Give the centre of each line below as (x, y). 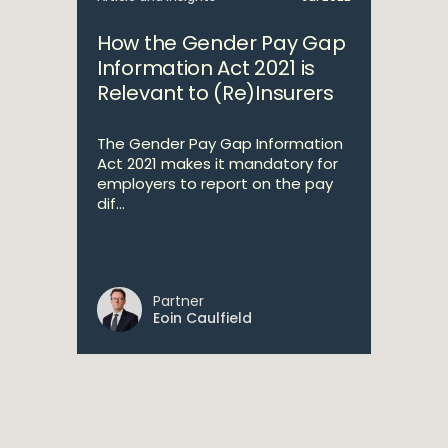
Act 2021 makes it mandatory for (217, 163)
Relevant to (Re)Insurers (215, 93)
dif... (111, 203)
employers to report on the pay (215, 183)
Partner (178, 301)
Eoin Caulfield (202, 318)
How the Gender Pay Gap (221, 43)
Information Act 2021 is (206, 68)
